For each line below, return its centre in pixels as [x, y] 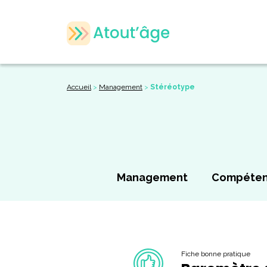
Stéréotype [173, 87]
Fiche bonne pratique [215, 254]
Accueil [79, 87]
